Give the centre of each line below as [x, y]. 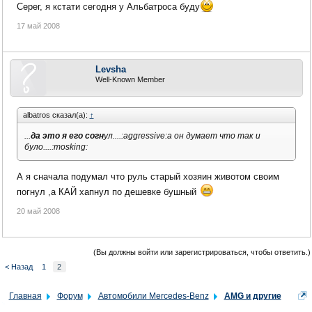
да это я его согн [67, 136]
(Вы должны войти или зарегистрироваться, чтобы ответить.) [202, 252]
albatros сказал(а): [56, 115]
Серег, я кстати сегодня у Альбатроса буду [108, 7]
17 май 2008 [38, 26]
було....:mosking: [56, 147]
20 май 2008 [38, 211]
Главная [25, 296]
